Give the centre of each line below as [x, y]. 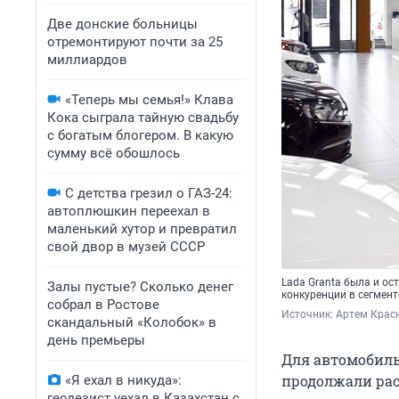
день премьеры [96, 340]
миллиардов [87, 60]
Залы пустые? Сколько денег [140, 287]
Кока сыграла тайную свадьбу [143, 118]
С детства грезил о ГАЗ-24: [149, 193]
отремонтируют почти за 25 [135, 42]
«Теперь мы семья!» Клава [149, 100]
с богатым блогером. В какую [140, 135]
